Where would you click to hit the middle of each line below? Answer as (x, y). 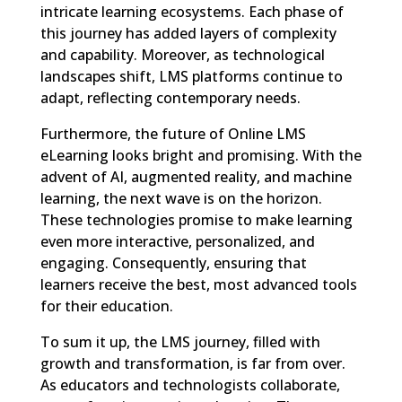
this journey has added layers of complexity (188, 33)
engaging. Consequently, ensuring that (173, 263)
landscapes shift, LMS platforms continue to (191, 76)
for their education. (106, 306)
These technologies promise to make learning (196, 220)
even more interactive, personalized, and (177, 241)
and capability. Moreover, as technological (182, 55)
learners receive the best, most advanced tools (198, 284)
